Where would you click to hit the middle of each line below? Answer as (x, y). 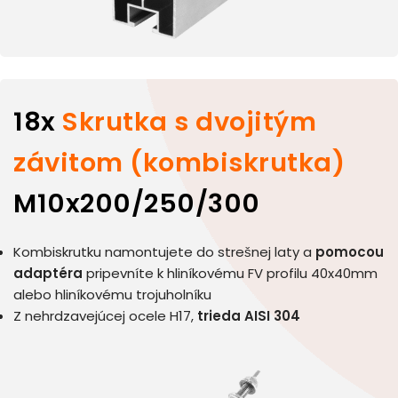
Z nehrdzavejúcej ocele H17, (105, 315)
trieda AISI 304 (249, 315)
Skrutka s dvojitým (189, 121)
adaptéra (48, 273)
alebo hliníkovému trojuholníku (112, 294)
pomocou (350, 251)
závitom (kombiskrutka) (179, 162)
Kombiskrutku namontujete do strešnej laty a (164, 251)
